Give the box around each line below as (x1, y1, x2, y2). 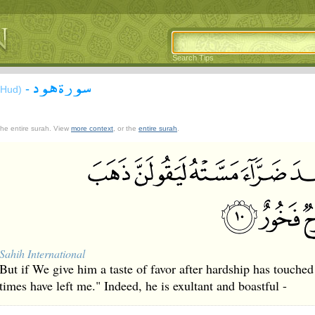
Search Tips (172, 53, 214, 62)
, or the (113, 124, 139, 132)
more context (71, 124, 113, 132)
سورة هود (33, 70, 91, 103)
